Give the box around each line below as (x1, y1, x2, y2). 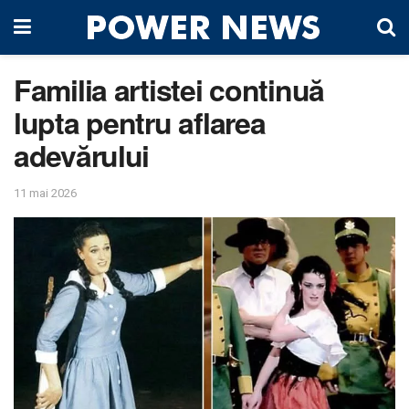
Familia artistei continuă (14, 68, 324, 110)
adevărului (14, 134, 150, 176)
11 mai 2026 (14, 185, 77, 200)
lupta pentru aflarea (14, 101, 266, 143)
